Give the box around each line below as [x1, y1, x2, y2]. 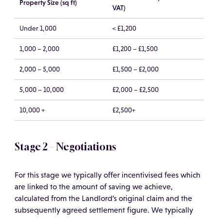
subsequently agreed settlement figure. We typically [15, 206, 193, 215]
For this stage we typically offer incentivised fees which [15, 171, 200, 180]
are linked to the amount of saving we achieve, [15, 182, 173, 191]
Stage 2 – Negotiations [15, 141, 116, 153]
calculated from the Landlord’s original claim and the [15, 194, 192, 203]
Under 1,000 [19, 24, 56, 33]
